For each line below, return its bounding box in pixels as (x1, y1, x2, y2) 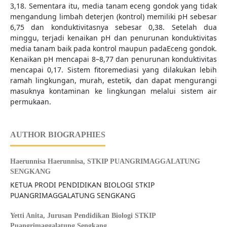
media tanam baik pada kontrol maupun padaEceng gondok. (10, 44, 217, 54)
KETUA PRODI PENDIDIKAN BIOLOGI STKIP (10, 180, 155, 190)
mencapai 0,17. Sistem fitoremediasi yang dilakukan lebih (10, 65, 217, 75)
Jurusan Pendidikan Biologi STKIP (47, 212, 156, 220)
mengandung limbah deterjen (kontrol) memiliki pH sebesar (10, 12, 217, 22)
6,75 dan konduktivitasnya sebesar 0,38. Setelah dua (10, 22, 217, 32)
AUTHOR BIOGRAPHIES (10, 130, 105, 139)
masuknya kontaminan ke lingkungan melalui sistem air (10, 86, 217, 96)
